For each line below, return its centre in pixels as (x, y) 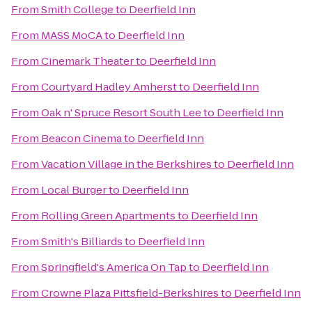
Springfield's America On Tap (114, 267)
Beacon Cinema (81, 138)
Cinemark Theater (87, 61)
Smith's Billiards (82, 241)
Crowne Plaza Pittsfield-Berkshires (130, 293)
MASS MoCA (72, 35)
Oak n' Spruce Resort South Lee (121, 112)
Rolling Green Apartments (108, 216)
